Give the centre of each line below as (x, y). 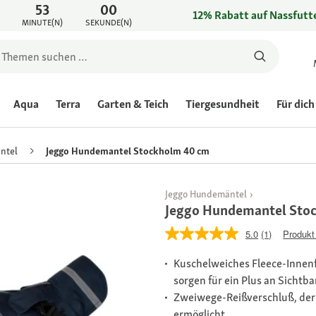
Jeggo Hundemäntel (206, 194)
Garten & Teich (133, 104)
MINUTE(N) (43, 23)
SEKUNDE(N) (109, 23)
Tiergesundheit (223, 104)
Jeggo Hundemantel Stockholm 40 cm (128, 151)
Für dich (296, 104)
